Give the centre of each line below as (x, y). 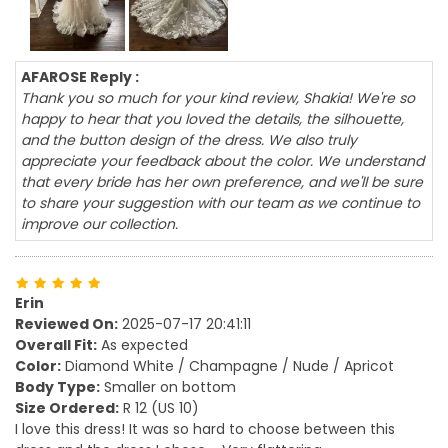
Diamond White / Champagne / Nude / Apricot (227, 366)
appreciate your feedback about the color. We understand (222, 161)
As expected (142, 345)
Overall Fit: (56, 345)
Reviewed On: (66, 324)
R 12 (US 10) (159, 408)
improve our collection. (99, 224)
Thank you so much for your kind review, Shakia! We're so (218, 98)
